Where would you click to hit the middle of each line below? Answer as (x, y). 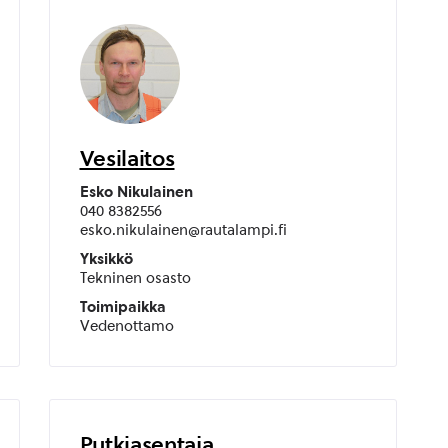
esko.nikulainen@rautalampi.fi (183, 230)
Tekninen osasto (135, 278)
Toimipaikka (122, 307)
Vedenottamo (126, 326)
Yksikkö (106, 259)
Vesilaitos (127, 158)
